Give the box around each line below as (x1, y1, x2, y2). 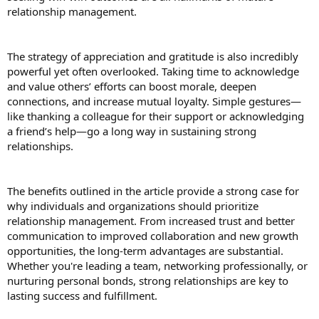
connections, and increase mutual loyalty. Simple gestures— (7, 93, 301, 108)
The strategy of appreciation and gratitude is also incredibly (7, 48, 298, 63)
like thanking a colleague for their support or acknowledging (7, 108, 304, 123)
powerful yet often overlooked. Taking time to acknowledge (7, 63, 299, 78)
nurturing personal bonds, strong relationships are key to (7, 273, 288, 288)
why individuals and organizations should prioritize (7, 198, 258, 213)
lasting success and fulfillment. (7, 288, 157, 303)
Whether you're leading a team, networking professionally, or (7, 258, 308, 273)
